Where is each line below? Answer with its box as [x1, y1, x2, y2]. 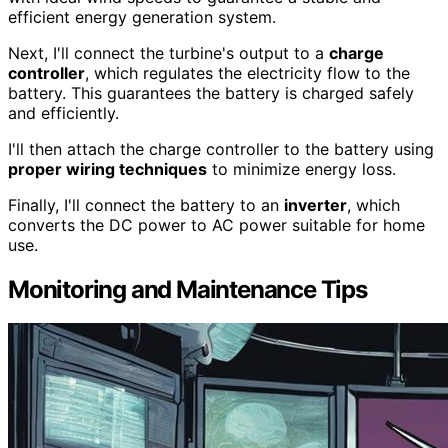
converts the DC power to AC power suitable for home [8, 214, 425, 235]
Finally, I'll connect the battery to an [8, 194, 284, 215]
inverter [284, 194, 347, 215]
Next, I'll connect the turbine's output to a [8, 42, 329, 63]
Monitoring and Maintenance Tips [8, 274, 367, 304]
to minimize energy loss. [207, 158, 396, 179]
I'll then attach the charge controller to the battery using [8, 138, 434, 159]
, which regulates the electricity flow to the [85, 62, 410, 83]
